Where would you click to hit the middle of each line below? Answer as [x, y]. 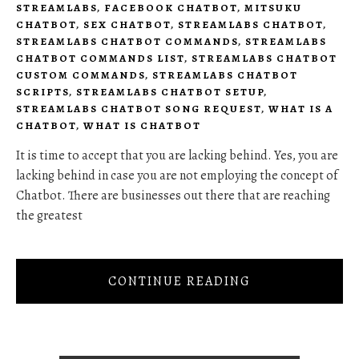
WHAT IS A [301, 109]
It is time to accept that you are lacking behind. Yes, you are [177, 156]
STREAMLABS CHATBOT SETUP [170, 92]
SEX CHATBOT [127, 25]
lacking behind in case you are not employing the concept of [177, 176]
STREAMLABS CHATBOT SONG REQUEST [139, 109]
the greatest [49, 216]
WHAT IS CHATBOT [142, 126]
